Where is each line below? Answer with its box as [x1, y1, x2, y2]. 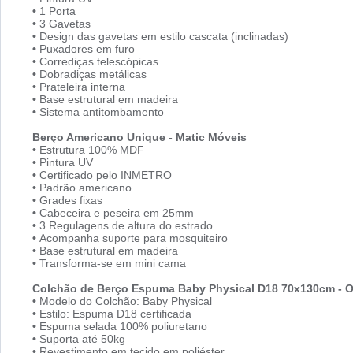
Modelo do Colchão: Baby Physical [36, 295, 212, 308]
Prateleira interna [39, 80, 125, 94]
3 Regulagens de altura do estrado [36, 219, 213, 232]
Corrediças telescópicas [36, 55, 158, 69]
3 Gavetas [39, 17, 91, 31]
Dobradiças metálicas [39, 68, 147, 81]
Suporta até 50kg [39, 333, 125, 346]
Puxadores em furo [39, 43, 135, 56]
